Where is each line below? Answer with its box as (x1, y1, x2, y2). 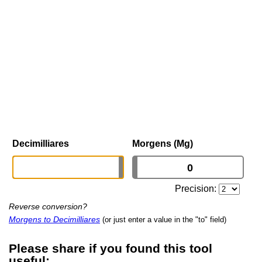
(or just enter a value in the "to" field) (102, 215, 226, 225)
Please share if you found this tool (9, 241, 212, 256)
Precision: (175, 184, 219, 194)
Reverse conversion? (9, 202, 87, 212)
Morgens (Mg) (132, 139, 193, 149)
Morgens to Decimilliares (9, 215, 100, 225)
